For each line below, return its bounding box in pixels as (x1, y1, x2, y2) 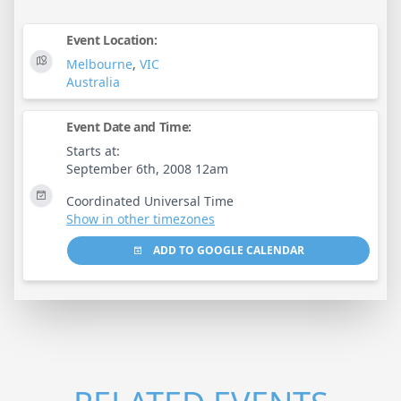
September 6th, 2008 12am (66, 159, 228, 177)
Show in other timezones (66, 209, 215, 227)
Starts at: (66, 141, 120, 159)
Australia (66, 73, 120, 90)
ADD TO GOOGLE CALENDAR (150, 242, 304, 258)
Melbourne (66, 55, 132, 73)
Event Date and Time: (66, 117, 192, 135)
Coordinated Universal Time (66, 192, 234, 209)
